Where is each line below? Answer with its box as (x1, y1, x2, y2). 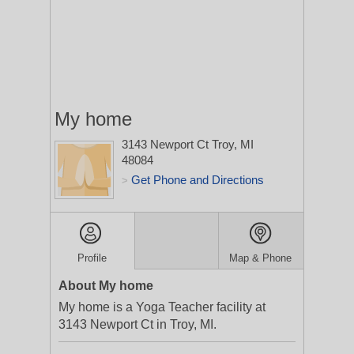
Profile (77, 252, 107, 264)
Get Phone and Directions (131, 173, 264, 186)
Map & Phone (229, 252, 292, 264)
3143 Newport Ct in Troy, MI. (58, 318, 217, 331)
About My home (58, 279, 153, 292)
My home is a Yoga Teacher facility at (58, 300, 265, 314)
